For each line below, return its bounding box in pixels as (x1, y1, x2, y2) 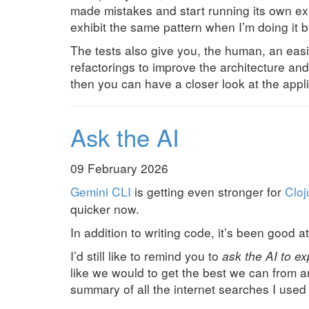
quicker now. (70, 199, 139, 217)
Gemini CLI (70, 182, 131, 200)
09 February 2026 (70, 159, 168, 177)
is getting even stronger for (131, 182, 285, 200)
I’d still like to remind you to (70, 246, 222, 264)
